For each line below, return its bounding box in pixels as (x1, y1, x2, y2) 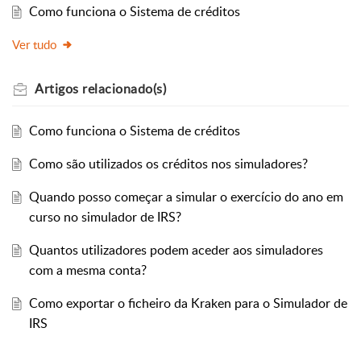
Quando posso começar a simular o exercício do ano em (28, 188, 343, 206)
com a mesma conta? (28, 261, 147, 280)
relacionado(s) (78, 80, 166, 98)
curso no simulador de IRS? (28, 208, 181, 226)
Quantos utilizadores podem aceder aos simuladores (28, 241, 323, 259)
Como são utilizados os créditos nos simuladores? (28, 155, 308, 173)
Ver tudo (12, 36, 57, 53)
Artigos (35, 80, 79, 98)
